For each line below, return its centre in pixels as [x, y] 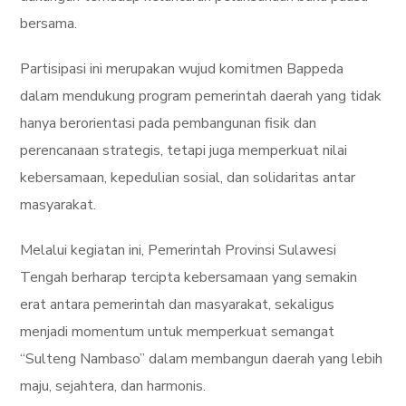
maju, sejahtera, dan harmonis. [113, 386]
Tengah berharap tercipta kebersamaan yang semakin [189, 277]
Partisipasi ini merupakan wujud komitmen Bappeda [182, 68]
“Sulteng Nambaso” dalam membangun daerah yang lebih [202, 358]
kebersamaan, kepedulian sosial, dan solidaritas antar [188, 177]
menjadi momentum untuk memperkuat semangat [178, 331]
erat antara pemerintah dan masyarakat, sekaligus [178, 304]
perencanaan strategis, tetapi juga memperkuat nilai [184, 150]
